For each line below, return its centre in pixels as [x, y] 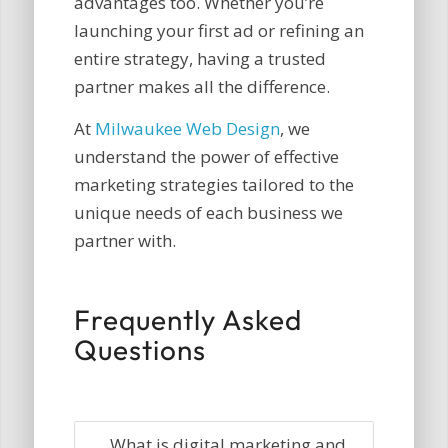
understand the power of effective [206, 157]
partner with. [124, 241]
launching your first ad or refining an [218, 30]
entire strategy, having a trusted [199, 58]
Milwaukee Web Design [187, 129]
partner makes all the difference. [201, 86]
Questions [139, 350]
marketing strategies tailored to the [213, 185]
